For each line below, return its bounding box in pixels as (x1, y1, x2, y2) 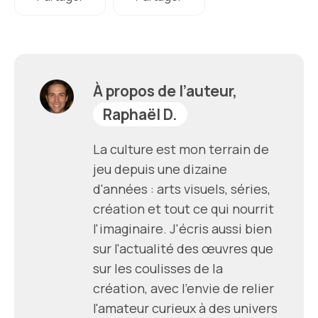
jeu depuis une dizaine (93, 160, 227, 177)
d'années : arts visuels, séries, (93, 180, 270, 197)
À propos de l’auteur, (93, 80, 237, 101)
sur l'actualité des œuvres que (93, 239, 273, 257)
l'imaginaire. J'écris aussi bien (93, 219, 272, 237)
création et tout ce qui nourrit (93, 199, 274, 217)
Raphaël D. (103, 104, 177, 124)
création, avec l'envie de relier (93, 279, 274, 297)
